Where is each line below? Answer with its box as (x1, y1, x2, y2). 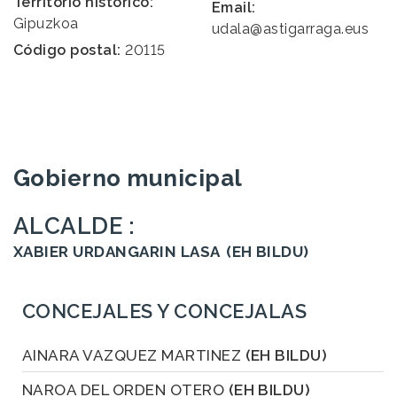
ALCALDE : (13, 212, 136, 239)
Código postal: (13, 41, 121, 58)
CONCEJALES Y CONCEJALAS (22, 299, 307, 323)
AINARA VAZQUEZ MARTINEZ (22, 346, 245, 364)
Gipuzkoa (13, 14, 79, 32)
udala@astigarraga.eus (212, 19, 370, 37)
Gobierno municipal (13, 164, 243, 191)
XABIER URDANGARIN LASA (13, 242, 221, 261)
